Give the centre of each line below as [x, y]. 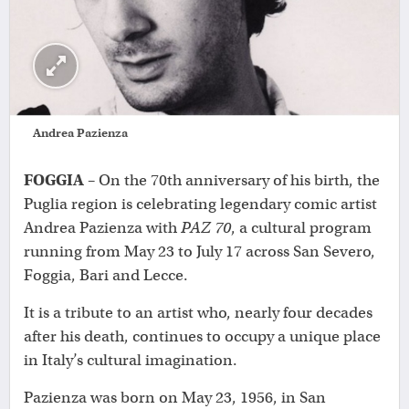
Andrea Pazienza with [102, 228]
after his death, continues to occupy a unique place [202, 337]
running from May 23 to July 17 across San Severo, [199, 252]
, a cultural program [301, 228]
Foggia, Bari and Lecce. [106, 276]
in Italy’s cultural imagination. [131, 361]
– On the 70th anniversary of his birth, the [234, 181]
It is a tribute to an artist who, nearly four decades [198, 313]
